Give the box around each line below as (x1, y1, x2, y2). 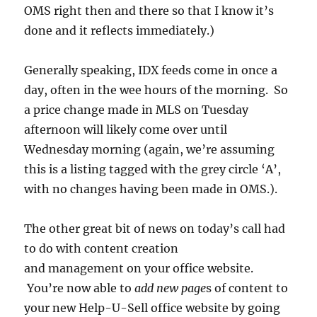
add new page (132, 280, 207, 295)
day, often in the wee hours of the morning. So (24, 82, 289, 97)
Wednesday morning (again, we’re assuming (24, 142, 275, 156)
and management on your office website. (24, 260, 254, 275)
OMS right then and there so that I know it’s (24, 3, 275, 18)
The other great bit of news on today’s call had (24, 221, 286, 236)
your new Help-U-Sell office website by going (24, 300, 281, 315)
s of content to (206, 280, 289, 295)
